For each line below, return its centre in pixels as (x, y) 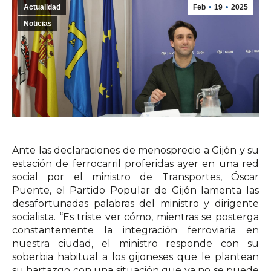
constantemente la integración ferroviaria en (135, 230)
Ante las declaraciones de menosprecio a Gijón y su (135, 150)
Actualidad (42, 7)
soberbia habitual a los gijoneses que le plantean (135, 257)
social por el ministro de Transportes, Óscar (135, 177)
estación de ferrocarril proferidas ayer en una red (135, 164)
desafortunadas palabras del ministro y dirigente (135, 204)
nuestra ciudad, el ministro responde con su (135, 243)
